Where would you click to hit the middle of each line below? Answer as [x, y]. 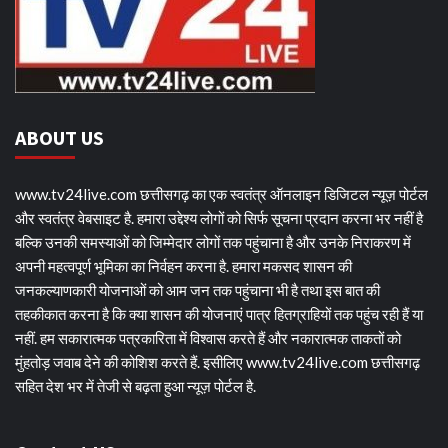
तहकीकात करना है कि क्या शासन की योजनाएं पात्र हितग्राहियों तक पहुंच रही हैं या [219, 314]
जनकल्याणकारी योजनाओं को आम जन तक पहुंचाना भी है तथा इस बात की [197, 290]
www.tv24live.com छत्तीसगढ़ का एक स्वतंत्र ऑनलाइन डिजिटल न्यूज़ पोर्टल [221, 194]
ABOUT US [59, 138]
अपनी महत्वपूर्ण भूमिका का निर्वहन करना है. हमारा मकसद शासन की [183, 266]
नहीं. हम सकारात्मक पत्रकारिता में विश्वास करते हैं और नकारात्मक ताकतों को [208, 338]
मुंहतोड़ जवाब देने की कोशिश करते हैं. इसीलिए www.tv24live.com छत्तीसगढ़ [217, 362]
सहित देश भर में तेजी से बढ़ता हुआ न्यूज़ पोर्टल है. [135, 386]
